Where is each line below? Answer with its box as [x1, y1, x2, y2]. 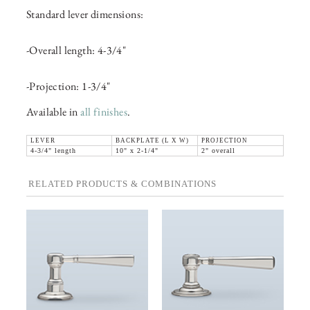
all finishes [80, 104, 128, 120]
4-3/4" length [30, 147, 76, 155]
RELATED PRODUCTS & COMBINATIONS [28, 179, 217, 190]
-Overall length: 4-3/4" [26, 43, 127, 58]
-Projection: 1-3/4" [26, 79, 111, 94]
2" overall [201, 147, 235, 155]
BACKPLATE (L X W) [116, 137, 189, 145]
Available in [26, 104, 81, 120]
